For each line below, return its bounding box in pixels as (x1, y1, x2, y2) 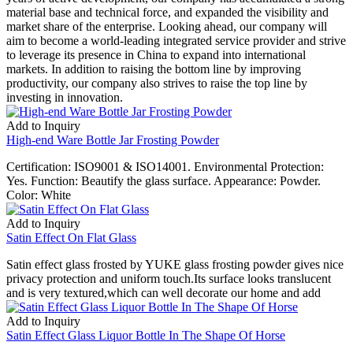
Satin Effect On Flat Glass (6, 230, 136, 244)
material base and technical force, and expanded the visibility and (6, 5, 329, 19)
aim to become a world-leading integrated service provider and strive (6, 33, 346, 47)
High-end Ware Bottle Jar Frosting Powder (6, 132, 219, 147)
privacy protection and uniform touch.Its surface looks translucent (6, 271, 331, 285)
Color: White (6, 188, 71, 202)
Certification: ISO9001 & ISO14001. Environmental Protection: (6, 159, 324, 173)
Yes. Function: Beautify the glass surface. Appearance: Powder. (6, 173, 321, 188)
